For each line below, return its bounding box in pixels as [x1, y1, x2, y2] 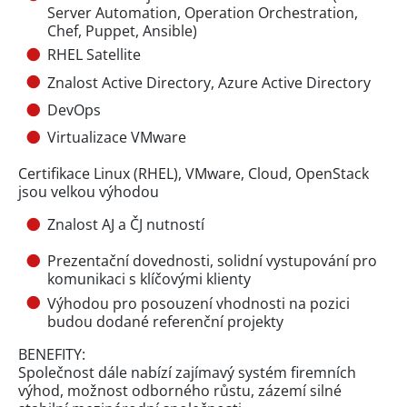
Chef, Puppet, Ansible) [47, 20, 197, 41]
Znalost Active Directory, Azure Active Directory [47, 72, 371, 93]
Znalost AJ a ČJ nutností [47, 214, 204, 235]
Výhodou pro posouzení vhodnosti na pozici [47, 293, 350, 313]
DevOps [47, 100, 101, 121]
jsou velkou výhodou [18, 182, 159, 203]
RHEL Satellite [47, 45, 141, 65]
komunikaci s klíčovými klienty [47, 269, 251, 290]
